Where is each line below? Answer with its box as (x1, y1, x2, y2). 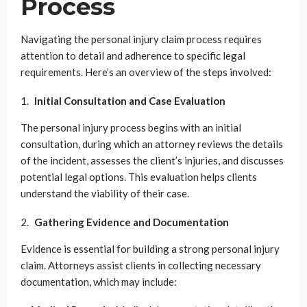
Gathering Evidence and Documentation (34, 215, 229, 228)
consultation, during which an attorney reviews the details (21, 137, 283, 150)
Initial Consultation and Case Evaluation (34, 94, 225, 107)
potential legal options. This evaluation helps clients (21, 170, 257, 183)
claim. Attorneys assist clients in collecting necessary (21, 258, 261, 271)
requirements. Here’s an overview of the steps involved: (21, 65, 271, 78)
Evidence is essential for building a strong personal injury (21, 242, 280, 255)
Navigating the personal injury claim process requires (21, 32, 262, 45)
